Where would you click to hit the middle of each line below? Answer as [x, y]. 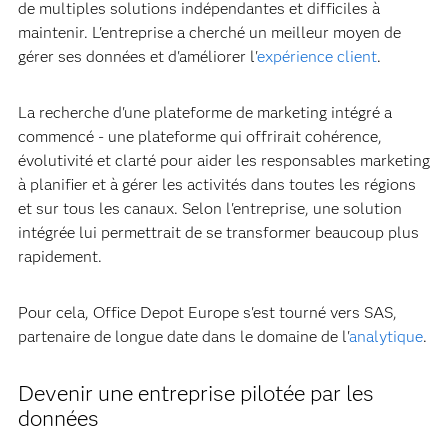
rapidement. [59, 256]
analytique [385, 336]
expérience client [316, 56]
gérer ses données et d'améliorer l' [137, 56]
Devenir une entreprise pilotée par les [195, 393]
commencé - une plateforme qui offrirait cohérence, [199, 136]
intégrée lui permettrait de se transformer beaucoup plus [218, 232]
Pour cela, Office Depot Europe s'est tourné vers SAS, [207, 312]
